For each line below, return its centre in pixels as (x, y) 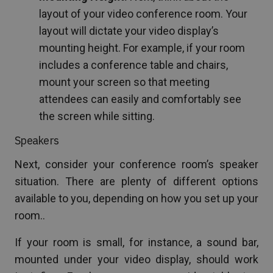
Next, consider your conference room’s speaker (136, 164)
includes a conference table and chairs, (133, 65)
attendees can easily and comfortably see (140, 99)
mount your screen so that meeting (124, 82)
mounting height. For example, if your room (142, 48)
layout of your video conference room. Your (143, 13)
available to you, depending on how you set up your (136, 198)
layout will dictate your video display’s (129, 30)
